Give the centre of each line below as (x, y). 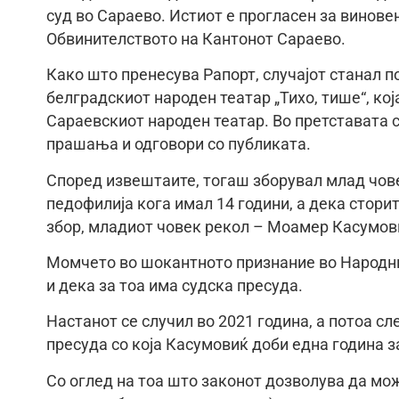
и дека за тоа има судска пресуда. (175, 285)
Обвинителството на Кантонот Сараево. (196, 39)
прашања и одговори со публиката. (179, 145)
